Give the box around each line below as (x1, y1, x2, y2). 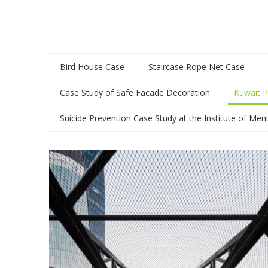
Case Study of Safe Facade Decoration (60, 87, 210, 98)
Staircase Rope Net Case (148, 61, 245, 72)
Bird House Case (60, 61, 124, 72)
